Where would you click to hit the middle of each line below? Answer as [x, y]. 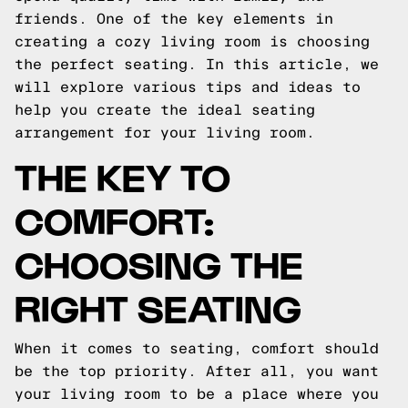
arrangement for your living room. [165, 133]
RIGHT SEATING [158, 306]
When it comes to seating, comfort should [197, 348]
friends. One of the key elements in [174, 19]
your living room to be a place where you [197, 394]
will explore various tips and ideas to [188, 87]
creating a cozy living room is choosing [192, 41]
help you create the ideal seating [165, 110]
